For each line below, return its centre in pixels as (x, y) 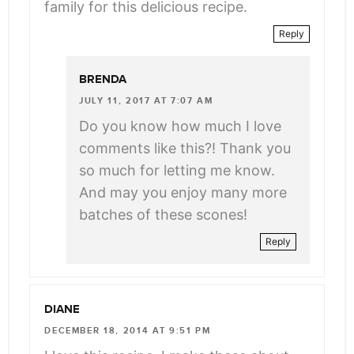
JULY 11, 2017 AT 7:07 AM (146, 101)
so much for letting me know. (177, 171)
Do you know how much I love (180, 126)
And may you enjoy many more (183, 193)
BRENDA (103, 80)
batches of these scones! (163, 215)
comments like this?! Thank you (185, 149)
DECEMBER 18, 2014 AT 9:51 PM (128, 330)
